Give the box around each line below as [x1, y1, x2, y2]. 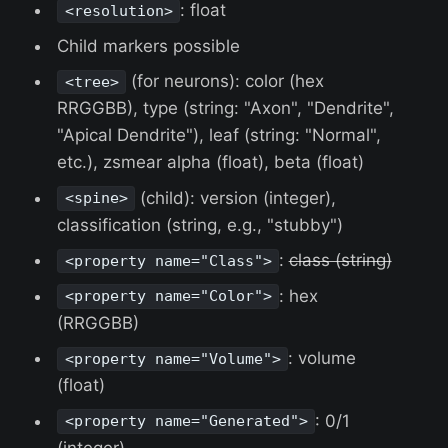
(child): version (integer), [134, 187, 336, 208]
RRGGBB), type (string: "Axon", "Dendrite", [57, 98, 395, 119]
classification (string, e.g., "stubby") [57, 214, 344, 235]
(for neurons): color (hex [125, 71, 324, 92]
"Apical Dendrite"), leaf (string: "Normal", [57, 125, 382, 146]
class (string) [288, 250, 392, 271]
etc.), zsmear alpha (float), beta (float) [57, 152, 365, 173]
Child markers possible [57, 35, 241, 56]
